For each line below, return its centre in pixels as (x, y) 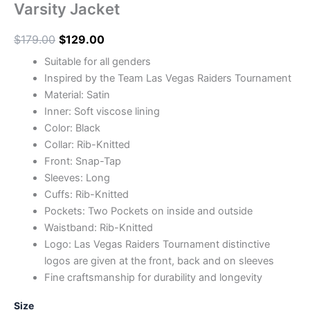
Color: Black (72, 128)
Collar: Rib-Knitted (87, 145)
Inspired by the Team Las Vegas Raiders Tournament (167, 79)
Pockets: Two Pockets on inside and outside (148, 211)
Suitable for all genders (97, 62)
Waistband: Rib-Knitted (98, 228)
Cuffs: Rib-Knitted (86, 195)
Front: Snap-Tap (82, 162)
